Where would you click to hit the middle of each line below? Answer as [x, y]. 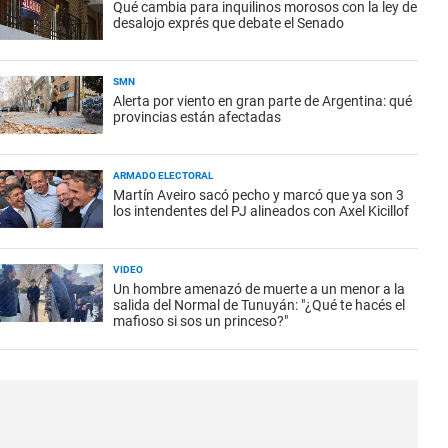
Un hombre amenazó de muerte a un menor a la [259, 289]
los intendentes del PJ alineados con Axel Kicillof [261, 211]
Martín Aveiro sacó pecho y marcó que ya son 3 [258, 195]
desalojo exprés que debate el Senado [228, 23]
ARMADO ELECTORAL [163, 175]
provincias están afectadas [197, 117]
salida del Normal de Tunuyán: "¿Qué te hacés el [259, 305]
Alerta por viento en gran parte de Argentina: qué [262, 101]
